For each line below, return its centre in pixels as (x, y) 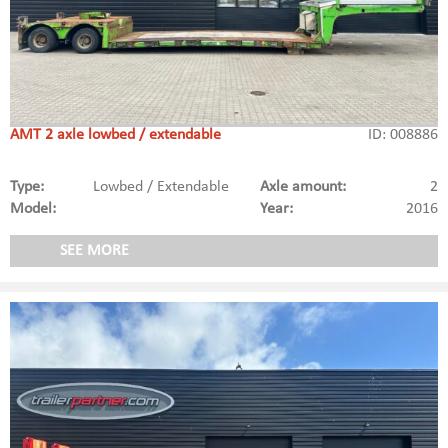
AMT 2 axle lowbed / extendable (115, 135)
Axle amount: (302, 187)
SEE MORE (94, 251)
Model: (33, 209)
